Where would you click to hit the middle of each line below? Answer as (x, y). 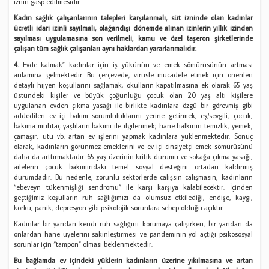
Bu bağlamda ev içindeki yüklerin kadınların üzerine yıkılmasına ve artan (133, 260)
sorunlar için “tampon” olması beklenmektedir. (83, 244)
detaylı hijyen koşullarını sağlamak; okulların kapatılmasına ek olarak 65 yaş (133, 85)
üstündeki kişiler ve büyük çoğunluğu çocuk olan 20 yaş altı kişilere (133, 95)
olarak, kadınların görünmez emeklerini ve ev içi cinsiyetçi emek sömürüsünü (133, 146)
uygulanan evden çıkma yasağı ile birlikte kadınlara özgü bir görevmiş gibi (133, 105)
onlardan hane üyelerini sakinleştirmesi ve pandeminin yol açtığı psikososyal (133, 234)
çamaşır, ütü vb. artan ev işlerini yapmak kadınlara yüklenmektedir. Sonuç (133, 136)
